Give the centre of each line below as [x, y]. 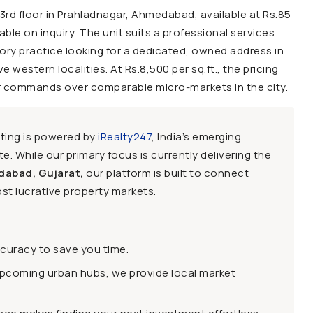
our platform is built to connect [166, 173]
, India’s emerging [196, 137]
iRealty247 [125, 137]
